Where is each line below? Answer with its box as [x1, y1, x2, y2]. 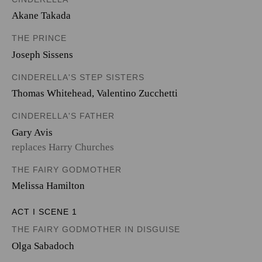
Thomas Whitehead [12, 88, 92, 99]
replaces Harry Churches [12, 141, 114, 153]
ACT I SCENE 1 [12, 207, 77, 216]
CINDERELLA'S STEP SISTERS [12, 72, 144, 82]
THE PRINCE [12, 33, 67, 43]
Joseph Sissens [12, 49, 73, 60]
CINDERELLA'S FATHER [12, 111, 115, 120]
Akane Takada [12, 10, 71, 21]
